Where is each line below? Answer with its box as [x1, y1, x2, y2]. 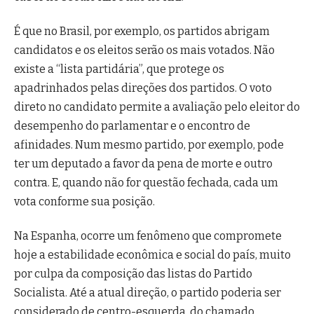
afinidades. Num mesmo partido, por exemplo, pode [14, 138, 284, 152]
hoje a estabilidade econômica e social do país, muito [14, 248, 291, 262]
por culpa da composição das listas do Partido [14, 267, 252, 281]
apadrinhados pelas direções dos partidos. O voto [14, 81, 272, 95]
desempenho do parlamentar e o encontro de [14, 119, 250, 133]
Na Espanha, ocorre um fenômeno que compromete [14, 229, 282, 243]
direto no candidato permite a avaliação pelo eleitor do [14, 100, 300, 114]
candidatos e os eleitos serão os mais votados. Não [14, 43, 275, 57]
